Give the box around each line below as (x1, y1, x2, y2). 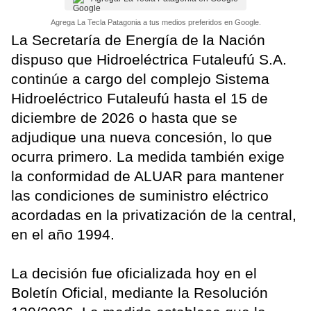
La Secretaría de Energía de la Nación (11, 32, 265, 49)
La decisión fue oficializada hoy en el (11, 265, 257, 282)
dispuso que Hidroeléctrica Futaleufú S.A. (11, 51, 287, 68)
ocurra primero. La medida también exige (11, 149, 285, 165)
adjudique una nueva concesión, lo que (11, 129, 272, 146)
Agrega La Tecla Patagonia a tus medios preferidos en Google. (50, 18, 261, 27)
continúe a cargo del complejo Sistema (11, 71, 269, 87)
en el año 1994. (11, 226, 115, 243)
